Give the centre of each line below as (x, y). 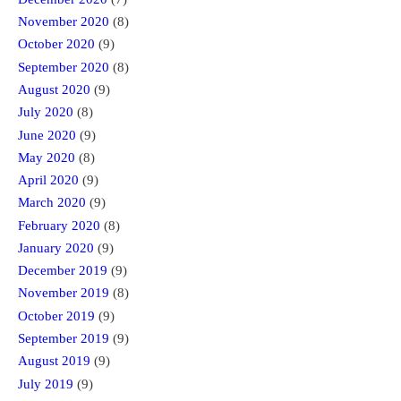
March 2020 (52, 203)
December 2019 (63, 271)
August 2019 (54, 361)
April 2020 (48, 180)
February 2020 (59, 225)
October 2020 (56, 44)
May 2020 (47, 157)
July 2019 (46, 384)
